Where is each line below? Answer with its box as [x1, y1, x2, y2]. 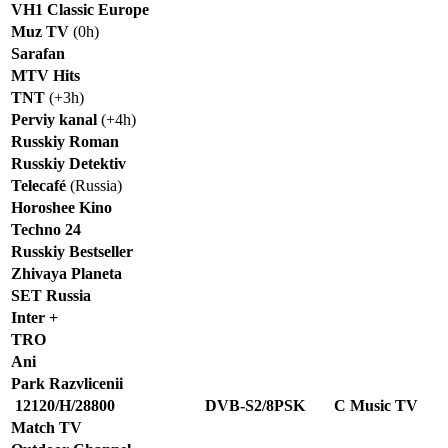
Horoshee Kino [11, 198, 112, 216]
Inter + [11, 308, 58, 326]
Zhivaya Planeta [11, 264, 122, 282]
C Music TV [334, 396, 418, 414]
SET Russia [11, 286, 91, 304]
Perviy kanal [11, 110, 97, 128]
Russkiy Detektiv [11, 154, 126, 172]
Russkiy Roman [11, 132, 119, 150]
